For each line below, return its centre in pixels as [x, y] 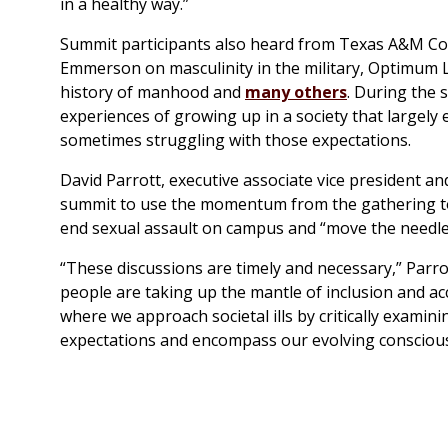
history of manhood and [152, 92]
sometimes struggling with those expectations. [235, 140]
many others [296, 92]
